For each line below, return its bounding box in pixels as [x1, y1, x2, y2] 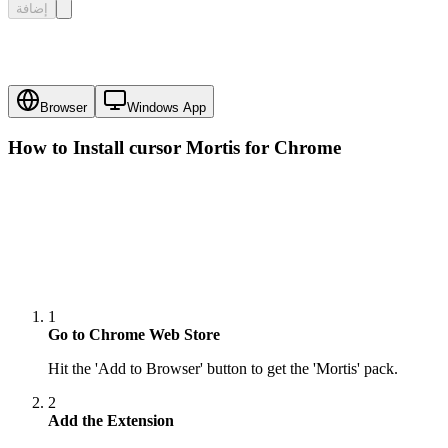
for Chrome [240, 137, 341, 159]
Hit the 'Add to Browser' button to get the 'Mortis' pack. [48, 360, 398, 378]
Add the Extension [48, 412, 174, 430]
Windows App [127, 100, 206, 116]
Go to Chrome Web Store [48, 326, 220, 344]
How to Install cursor [8, 137, 186, 159]
